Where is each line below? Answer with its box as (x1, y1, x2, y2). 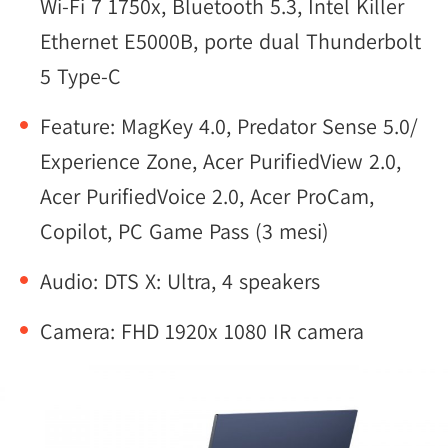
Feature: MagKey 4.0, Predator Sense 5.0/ (40, 112, 418, 140)
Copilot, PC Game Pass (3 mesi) (40, 217, 329, 245)
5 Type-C (40, 62, 121, 90)
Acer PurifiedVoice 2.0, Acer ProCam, (40, 182, 374, 210)
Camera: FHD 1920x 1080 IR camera (40, 317, 364, 345)
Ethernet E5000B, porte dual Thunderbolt (40, 27, 421, 55)
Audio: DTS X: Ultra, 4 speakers (40, 267, 320, 295)
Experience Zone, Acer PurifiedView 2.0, (40, 147, 401, 175)
